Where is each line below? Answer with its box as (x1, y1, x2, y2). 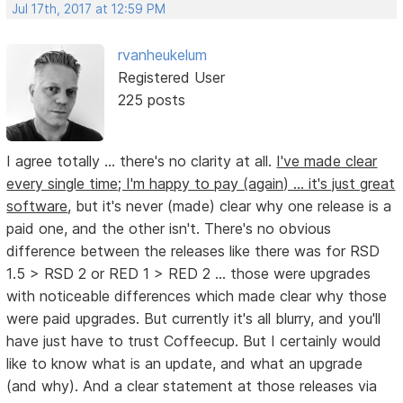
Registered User (117, 67, 225, 86)
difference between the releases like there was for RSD (6, 242, 381, 261)
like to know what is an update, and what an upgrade (6, 354, 363, 373)
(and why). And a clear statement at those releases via (6, 377, 378, 396)
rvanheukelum (117, 45, 207, 64)
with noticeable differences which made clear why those (6, 287, 388, 306)
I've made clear (276, 152, 378, 171)
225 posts (117, 90, 185, 109)
